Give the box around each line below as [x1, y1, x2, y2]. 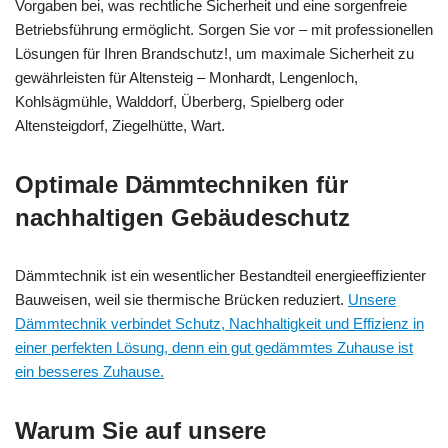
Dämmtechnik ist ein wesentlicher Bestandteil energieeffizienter [15, 267, 426, 285]
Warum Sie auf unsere [15, 417, 266, 445]
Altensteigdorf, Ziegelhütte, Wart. [15, 117, 225, 135]
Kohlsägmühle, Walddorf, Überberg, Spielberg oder [15, 93, 344, 111]
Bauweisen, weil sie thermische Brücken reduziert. [15, 291, 348, 309]
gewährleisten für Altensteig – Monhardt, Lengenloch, [15, 69, 358, 87]
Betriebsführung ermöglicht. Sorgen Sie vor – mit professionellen [15, 21, 433, 39]
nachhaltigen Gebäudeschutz [15, 204, 350, 232]
